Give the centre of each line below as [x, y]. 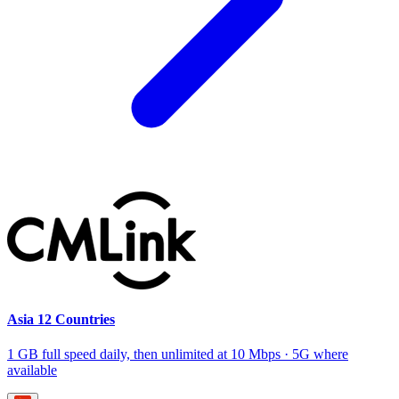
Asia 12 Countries [61, 319]
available [32, 370]
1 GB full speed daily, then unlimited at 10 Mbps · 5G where [178, 354]
